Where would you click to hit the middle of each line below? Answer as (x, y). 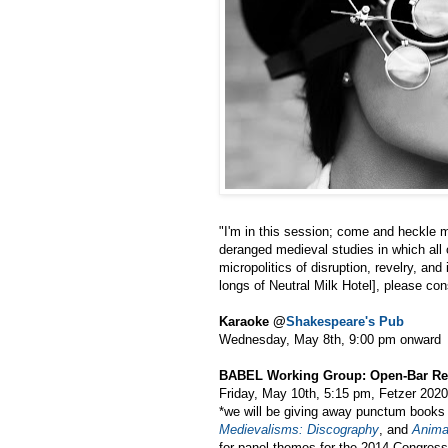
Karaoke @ (252, 321)
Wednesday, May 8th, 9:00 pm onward (330, 339)
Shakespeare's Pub (345, 321)
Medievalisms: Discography (299, 429)
